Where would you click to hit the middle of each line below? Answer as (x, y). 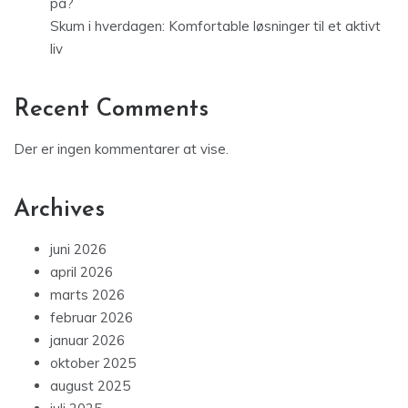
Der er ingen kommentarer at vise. (121, 149)
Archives (59, 210)
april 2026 (82, 272)
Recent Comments (111, 110)
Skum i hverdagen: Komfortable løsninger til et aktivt (215, 26)
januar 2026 (87, 341)
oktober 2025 (93, 363)
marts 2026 (87, 295)
